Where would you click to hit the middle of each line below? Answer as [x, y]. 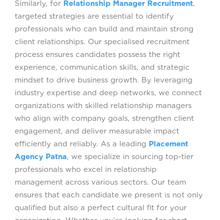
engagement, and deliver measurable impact [97, 131]
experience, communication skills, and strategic [102, 68]
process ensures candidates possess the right [97, 55]
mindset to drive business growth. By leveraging [104, 80]
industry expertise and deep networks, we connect [108, 93]
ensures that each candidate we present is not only [109, 195]
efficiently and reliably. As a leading [82, 144]
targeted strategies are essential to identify [94, 16]
